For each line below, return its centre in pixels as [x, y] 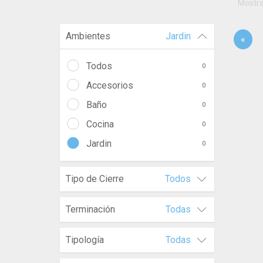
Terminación [90, 209]
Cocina [100, 124]
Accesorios [110, 85]
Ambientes [88, 36]
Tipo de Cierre [95, 179]
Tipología [85, 240]
